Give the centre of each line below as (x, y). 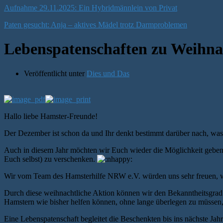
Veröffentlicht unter (55, 73)
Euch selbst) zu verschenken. (51, 159)
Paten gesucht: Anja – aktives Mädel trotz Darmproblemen (96, 25)
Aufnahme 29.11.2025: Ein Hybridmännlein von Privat (91, 8)
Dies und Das (108, 73)
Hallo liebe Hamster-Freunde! (51, 116)
